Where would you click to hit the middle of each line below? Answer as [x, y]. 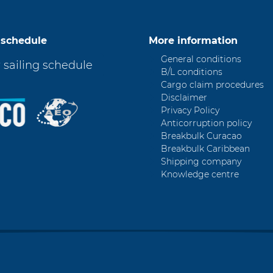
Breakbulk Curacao [201, 136]
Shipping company [201, 161]
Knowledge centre [200, 174]
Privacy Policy [190, 110]
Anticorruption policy [206, 123]
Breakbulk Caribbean [205, 148]
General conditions [201, 59]
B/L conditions [192, 72]
